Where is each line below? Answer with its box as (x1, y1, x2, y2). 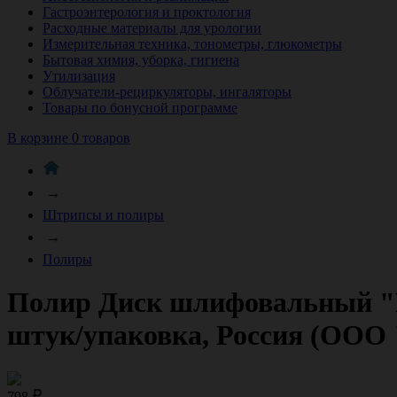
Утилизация (43, 67, 115, 83)
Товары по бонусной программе (43, 99, 237, 115)
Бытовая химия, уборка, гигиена (43, 51, 239, 67)
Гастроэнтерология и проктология (43, 4, 251, 19)
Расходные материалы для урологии (43, 19, 261, 35)
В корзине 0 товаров (7, 129, 130, 145)
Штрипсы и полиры (43, 206, 164, 222)
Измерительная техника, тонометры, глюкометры (43, 35, 342, 51)
